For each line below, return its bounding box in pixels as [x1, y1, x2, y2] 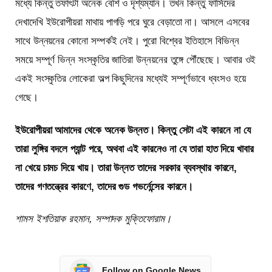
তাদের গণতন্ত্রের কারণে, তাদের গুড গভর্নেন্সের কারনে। [15, 180, 194, 192]
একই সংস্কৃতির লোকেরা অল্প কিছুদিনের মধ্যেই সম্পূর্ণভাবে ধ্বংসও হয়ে [15, 73, 246, 85]
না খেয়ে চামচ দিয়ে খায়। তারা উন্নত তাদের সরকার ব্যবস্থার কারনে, [15, 161, 237, 174]
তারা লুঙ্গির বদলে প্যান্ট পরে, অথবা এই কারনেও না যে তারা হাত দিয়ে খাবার [15, 143, 254, 155]
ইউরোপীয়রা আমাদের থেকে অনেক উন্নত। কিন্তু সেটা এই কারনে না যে [15, 124, 251, 136]
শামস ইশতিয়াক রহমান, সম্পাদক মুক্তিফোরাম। [15, 212, 171, 225]
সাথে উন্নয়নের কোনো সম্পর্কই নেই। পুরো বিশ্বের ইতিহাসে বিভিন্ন [15, 35, 239, 47]
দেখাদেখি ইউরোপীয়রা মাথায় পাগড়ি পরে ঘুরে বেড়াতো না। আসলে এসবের [15, 16, 250, 29]
